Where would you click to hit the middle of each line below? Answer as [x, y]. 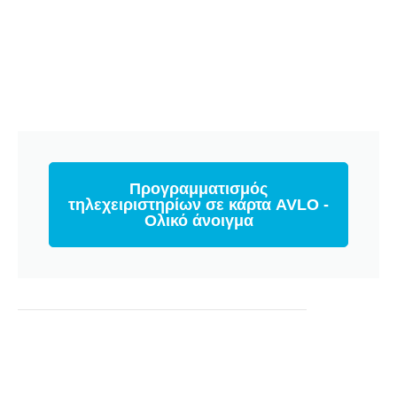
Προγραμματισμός [198, 189]
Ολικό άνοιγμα [198, 221]
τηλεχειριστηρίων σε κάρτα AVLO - [198, 205]
